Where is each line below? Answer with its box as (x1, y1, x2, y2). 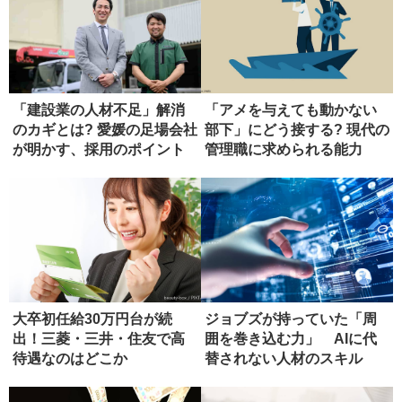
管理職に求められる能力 (205, 141, 363, 157)
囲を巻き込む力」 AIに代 (205, 330, 377, 346)
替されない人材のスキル (205, 350, 363, 366)
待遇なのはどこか (13, 350, 127, 366)
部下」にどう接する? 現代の (205, 121, 389, 137)
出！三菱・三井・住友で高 (13, 330, 185, 346)
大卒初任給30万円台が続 (13, 310, 172, 327)
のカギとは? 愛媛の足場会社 (13, 121, 197, 137)
